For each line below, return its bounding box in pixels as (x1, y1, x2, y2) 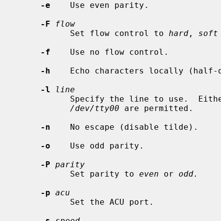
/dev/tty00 (70, 103, 119, 113)
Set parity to (70, 169, 139, 179)
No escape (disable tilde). (50, 122, 198, 132)
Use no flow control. (50, 47, 169, 57)
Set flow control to (70, 28, 169, 38)
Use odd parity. (50, 141, 144, 150)
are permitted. (119, 103, 193, 113)
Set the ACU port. (16, 197, 70, 207)
